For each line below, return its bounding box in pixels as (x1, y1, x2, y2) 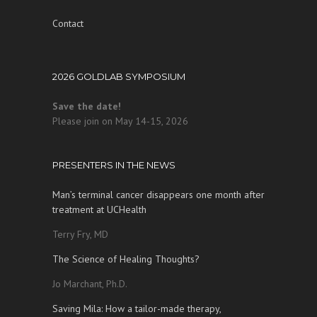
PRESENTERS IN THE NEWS (52, 159, 175, 171)
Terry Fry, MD (52, 228, 108, 241)
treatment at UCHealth (52, 203, 146, 216)
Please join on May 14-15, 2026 (52, 115, 188, 127)
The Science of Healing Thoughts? (52, 253, 200, 265)
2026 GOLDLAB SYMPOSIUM (52, 71, 185, 82)
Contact (52, 17, 83, 30)
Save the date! (52, 100, 121, 113)
